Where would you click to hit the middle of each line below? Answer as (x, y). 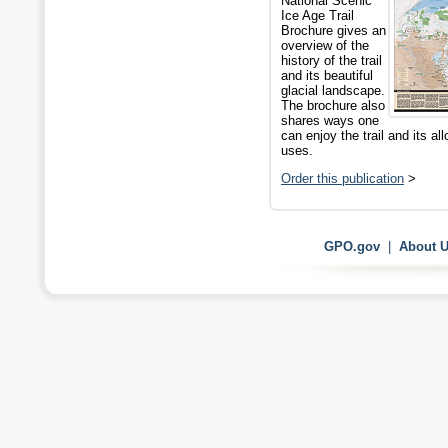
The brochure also (333, 105)
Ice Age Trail (317, 15)
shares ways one (330, 120)
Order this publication (342, 178)
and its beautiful (327, 75)
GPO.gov (352, 246)
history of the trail (331, 60)
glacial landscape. (333, 90)
